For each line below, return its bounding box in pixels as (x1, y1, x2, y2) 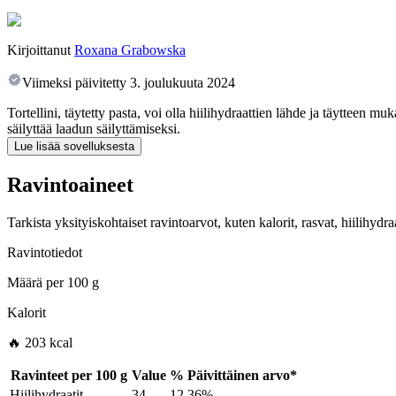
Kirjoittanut (7, 42, 71, 58)
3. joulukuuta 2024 (130, 75, 235, 91)
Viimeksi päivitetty (22, 75, 126, 91)
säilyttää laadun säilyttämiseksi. (7, 121, 180, 137)
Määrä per (7, 275, 64, 291)
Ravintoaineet (7, 173, 133, 197)
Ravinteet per (11, 368, 92, 384)
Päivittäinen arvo (187, 368, 290, 384)
